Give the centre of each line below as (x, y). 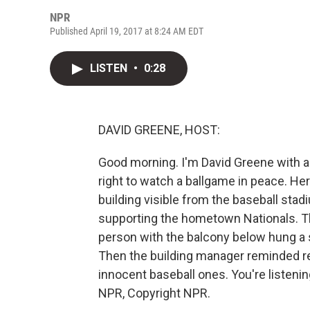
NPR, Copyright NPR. (154, 293)
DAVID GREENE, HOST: (159, 130)
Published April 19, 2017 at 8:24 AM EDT (127, 31)
